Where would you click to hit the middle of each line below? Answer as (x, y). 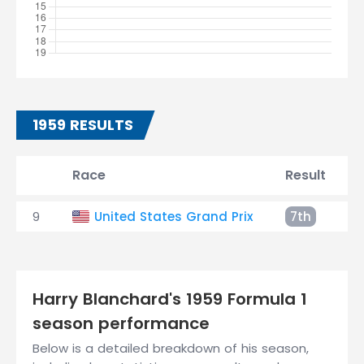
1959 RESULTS (83, 125)
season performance (121, 323)
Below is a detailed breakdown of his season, (171, 348)
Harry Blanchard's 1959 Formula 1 (170, 299)
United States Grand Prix (173, 217)
